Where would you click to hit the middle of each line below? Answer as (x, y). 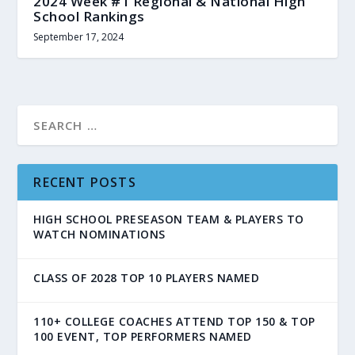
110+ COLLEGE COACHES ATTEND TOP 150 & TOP (174, 321)
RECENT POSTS (85, 182)
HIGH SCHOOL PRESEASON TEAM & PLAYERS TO (169, 219)
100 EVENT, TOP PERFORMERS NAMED (143, 336)
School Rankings (89, 16)
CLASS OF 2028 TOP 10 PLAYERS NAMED (147, 277)
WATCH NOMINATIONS (99, 234)
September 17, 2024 (79, 36)
